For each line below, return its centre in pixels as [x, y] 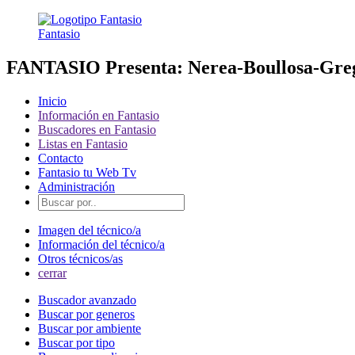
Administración [76, 186]
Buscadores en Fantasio [97, 129]
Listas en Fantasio [83, 143]
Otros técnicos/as [80, 258]
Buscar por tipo [76, 342]
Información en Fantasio [99, 115]
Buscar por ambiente [90, 328]
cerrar [52, 273]
